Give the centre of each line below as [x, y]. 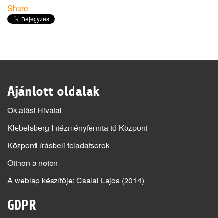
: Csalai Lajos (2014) [108, 180]
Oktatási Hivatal [35, 110]
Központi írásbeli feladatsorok [58, 145]
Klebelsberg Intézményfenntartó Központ [77, 128]
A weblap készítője [40, 180]
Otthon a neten [33, 163]
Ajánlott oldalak [54, 91]
